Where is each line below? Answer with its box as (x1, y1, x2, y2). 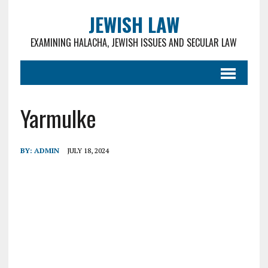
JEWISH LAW (88, 10, 179, 38)
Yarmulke (20, 101, 96, 135)
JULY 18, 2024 (66, 146, 109, 155)
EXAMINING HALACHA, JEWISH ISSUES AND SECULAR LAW (31, 35, 237, 50)
